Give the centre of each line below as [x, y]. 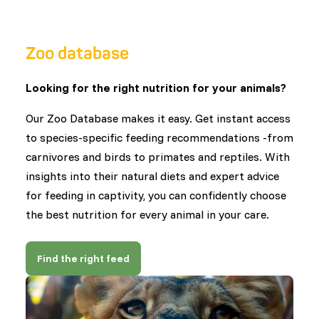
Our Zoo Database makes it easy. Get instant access [158, 118]
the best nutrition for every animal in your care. [147, 214]
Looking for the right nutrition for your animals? [156, 88]
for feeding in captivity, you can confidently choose [156, 195]
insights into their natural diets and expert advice [152, 176]
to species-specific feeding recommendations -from [159, 137]
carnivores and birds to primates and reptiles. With [158, 157]
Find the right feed [83, 258]
